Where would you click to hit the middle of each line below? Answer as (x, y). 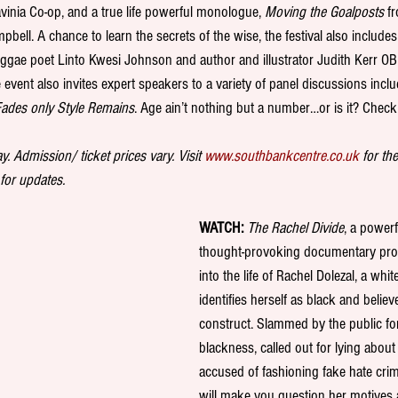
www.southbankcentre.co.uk (282, 156)
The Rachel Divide (295, 228)
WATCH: (221, 228)
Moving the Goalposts (324, 12)
